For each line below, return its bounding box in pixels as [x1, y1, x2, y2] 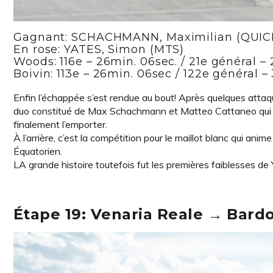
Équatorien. [13, 145, 62, 157]
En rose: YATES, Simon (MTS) [13, 43, 185, 56]
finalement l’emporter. [13, 118, 107, 130]
